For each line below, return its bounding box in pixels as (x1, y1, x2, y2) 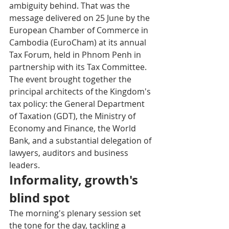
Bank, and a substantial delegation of (9, 135, 153, 147)
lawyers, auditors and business (9, 147, 130, 159)
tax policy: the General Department (9, 98, 147, 110)
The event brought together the (9, 74, 133, 85)
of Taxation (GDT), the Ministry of (9, 110, 138, 122)
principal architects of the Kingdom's (9, 86, 153, 98)
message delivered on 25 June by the (9, 12, 152, 24)
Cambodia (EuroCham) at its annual (9, 37, 148, 49)
